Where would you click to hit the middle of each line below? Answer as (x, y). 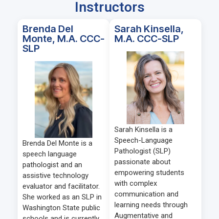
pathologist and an (52, 165)
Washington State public (61, 208)
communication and (146, 194)
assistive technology (55, 176)
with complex (136, 184)
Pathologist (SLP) (142, 151)
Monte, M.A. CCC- (64, 39)
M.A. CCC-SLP (147, 39)
